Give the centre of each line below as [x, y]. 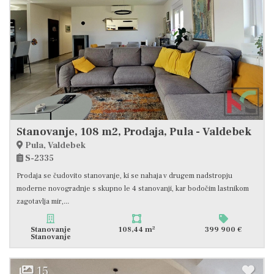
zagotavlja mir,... [43, 202]
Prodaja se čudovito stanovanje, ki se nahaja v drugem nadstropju [124, 176]
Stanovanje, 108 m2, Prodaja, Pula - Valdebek [134, 132]
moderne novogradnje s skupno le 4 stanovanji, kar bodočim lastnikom [133, 189]
